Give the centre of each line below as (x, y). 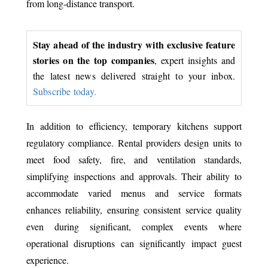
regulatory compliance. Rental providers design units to (134, 142)
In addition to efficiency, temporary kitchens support (134, 126)
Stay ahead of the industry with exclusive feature (134, 44)
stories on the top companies (94, 60)
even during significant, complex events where (134, 226)
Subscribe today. (65, 91)
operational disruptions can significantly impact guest (134, 243)
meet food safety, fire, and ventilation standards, (134, 159)
